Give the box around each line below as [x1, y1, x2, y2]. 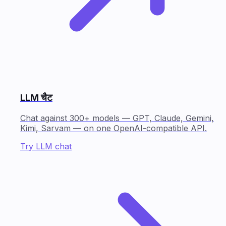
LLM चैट [20, 92, 52, 104]
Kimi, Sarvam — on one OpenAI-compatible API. [20, 123, 207, 134]
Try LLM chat [20, 141, 72, 152]
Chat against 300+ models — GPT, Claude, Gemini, [20, 113, 214, 124]
